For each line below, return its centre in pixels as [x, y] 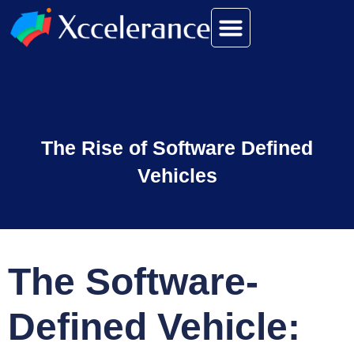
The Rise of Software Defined [177, 148]
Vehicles [177, 175]
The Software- [133, 282]
